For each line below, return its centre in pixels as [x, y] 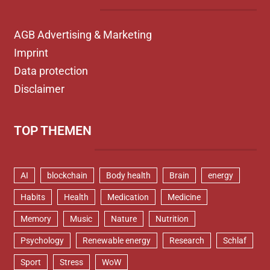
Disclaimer [39, 89]
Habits [33, 197]
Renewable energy [116, 240]
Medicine [184, 197]
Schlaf [234, 240]
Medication [128, 197]
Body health [128, 175]
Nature [124, 219]
